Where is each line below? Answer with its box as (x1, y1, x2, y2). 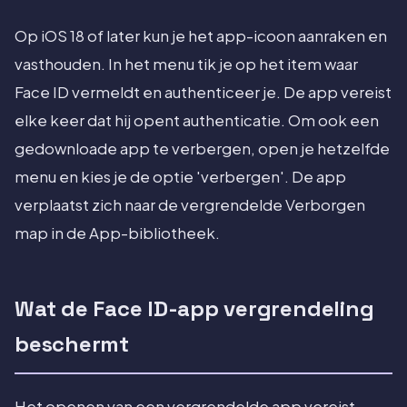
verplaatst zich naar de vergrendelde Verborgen (15, 195, 365, 215)
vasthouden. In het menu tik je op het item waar (15, 55, 358, 74)
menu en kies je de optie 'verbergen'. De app (15, 167, 346, 187)
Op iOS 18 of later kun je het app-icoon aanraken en (15, 26, 387, 46)
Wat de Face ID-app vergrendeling (15, 294, 374, 323)
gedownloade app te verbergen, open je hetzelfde (15, 139, 390, 159)
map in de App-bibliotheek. (15, 223, 220, 243)
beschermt (15, 330, 129, 359)
